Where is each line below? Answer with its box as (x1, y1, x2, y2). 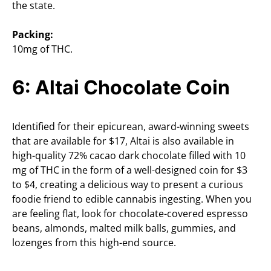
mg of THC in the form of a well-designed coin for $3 (12, 163, 247, 177)
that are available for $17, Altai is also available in (12, 134, 234, 148)
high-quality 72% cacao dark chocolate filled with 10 (12, 149, 246, 163)
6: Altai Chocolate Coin (12, 76, 230, 100)
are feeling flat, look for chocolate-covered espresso (12, 207, 248, 221)
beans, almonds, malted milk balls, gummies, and (12, 221, 236, 235)
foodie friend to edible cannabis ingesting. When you (12, 192, 252, 206)
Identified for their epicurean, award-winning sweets (12, 120, 249, 134)
